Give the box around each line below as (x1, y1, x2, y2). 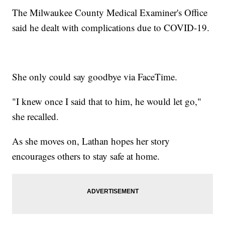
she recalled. (12, 110, 59, 123)
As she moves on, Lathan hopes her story (12, 135, 170, 148)
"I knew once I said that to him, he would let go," (12, 95, 202, 108)
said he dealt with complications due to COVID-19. (12, 21, 210, 34)
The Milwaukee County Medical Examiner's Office (12, 6, 208, 19)
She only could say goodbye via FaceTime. (12, 70, 178, 83)
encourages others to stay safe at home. (12, 150, 160, 163)
